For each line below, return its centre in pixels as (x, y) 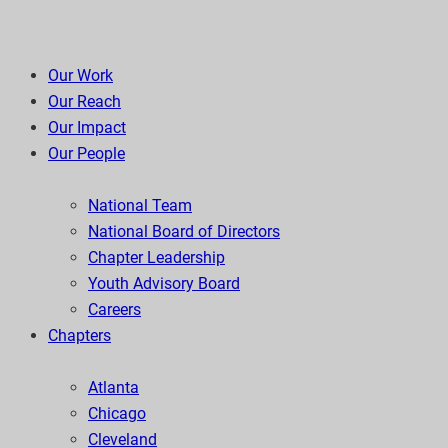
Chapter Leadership (156, 258)
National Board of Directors (184, 232)
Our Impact (87, 128)
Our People (86, 154)
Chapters (79, 336)
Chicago (117, 414)
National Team (140, 206)
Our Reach (84, 102)
